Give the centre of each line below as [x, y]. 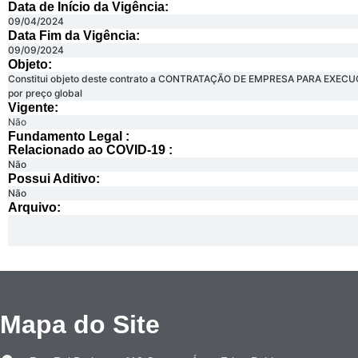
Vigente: [33, 108]
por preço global [45, 93]
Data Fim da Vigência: [74, 36]
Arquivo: [34, 208]
